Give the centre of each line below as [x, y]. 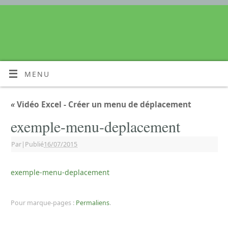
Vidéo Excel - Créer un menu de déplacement [103, 105]
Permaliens [93, 203]
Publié [34, 144]
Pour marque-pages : [43, 203]
